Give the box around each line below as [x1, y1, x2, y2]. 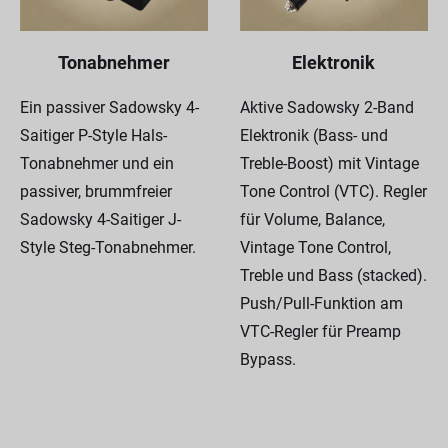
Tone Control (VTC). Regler [239, 181, 427, 201]
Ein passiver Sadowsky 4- [20, 97, 199, 117]
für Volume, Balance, [239, 209, 385, 229]
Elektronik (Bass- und [239, 125, 388, 145]
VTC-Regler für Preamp [239, 321, 401, 341]
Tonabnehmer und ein [20, 153, 174, 173]
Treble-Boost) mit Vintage [239, 153, 419, 173]
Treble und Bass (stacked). [239, 265, 427, 285]
